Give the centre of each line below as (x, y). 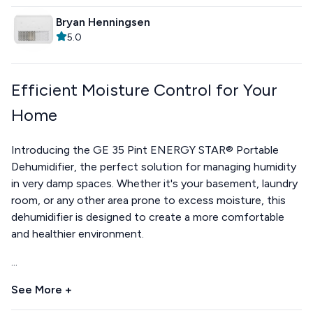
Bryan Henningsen (103, 22)
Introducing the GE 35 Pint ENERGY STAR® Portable (145, 150)
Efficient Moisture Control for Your (144, 89)
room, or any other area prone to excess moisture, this (148, 200)
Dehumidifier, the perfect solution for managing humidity (154, 166)
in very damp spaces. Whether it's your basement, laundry (154, 183)
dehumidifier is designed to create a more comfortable (148, 217)
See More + (42, 289)
